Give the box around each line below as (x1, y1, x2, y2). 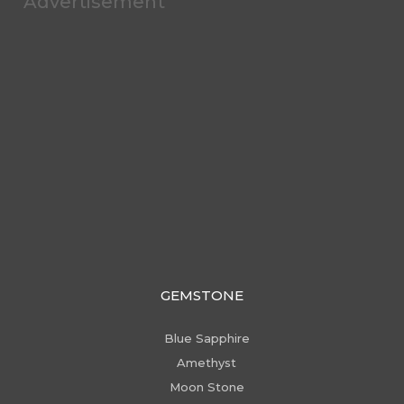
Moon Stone (169, 379, 244, 394)
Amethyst (177, 354, 236, 370)
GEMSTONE (161, 286, 243, 304)
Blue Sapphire (163, 330, 250, 345)
